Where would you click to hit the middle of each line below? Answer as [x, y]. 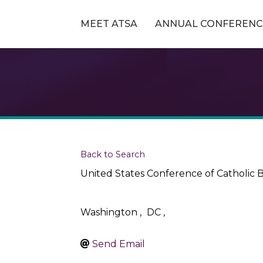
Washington [109, 212]
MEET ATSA [109, 24]
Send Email [119, 244]
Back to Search [113, 154]
